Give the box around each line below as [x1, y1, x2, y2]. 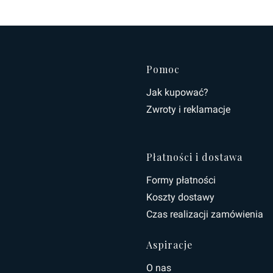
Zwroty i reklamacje [146, 104, 230, 115]
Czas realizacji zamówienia [146, 208, 263, 220]
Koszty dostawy [146, 191, 214, 203]
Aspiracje [146, 238, 193, 251]
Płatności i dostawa [146, 151, 243, 163]
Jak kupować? [146, 87, 208, 98]
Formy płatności [146, 174, 216, 186]
